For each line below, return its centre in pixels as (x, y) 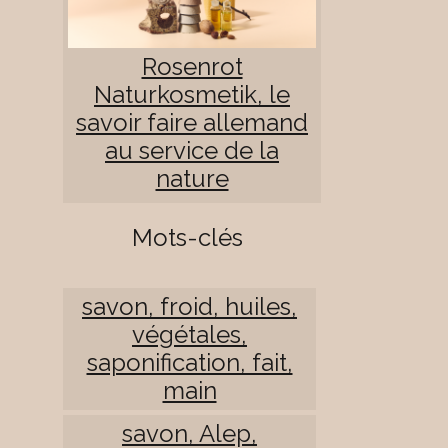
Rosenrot (192, 66)
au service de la (192, 150)
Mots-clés (187, 237)
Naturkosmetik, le (192, 94)
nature (192, 178)
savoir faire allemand (192, 122)
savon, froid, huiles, (189, 306)
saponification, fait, (189, 362)
